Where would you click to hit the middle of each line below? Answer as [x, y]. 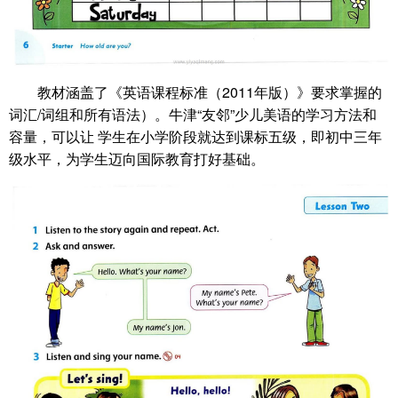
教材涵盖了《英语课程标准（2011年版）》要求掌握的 [210, 92]
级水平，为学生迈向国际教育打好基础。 [137, 159]
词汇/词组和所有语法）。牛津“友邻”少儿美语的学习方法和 [193, 115]
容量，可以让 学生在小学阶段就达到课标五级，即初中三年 [195, 137]
